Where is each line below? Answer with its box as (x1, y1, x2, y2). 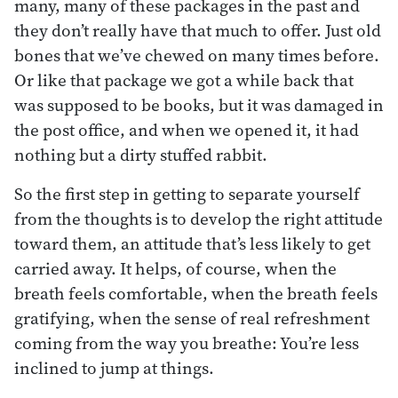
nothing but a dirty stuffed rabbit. (14, 142, 267, 166)
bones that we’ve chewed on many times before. (14, 43, 379, 67)
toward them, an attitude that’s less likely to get (14, 231, 370, 255)
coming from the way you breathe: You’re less (14, 330, 359, 354)
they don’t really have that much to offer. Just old (14, 18, 381, 42)
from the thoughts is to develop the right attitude (14, 206, 383, 230)
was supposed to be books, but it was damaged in (14, 92, 384, 116)
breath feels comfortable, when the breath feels (14, 281, 378, 305)
